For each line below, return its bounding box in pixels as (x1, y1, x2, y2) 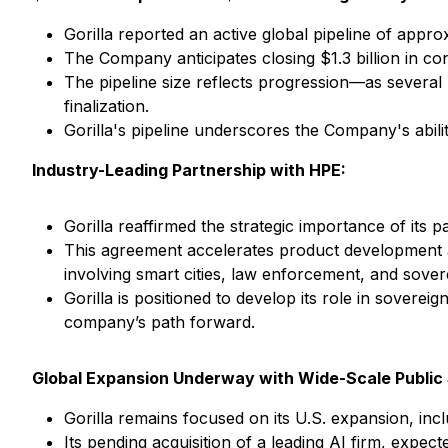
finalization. (64, 96, 149, 116)
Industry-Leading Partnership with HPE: (32, 160, 346, 180)
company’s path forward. (64, 312, 255, 332)
